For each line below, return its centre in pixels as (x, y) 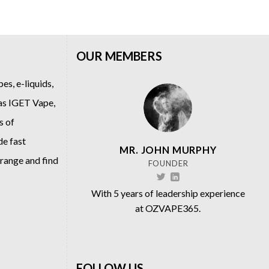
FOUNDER (168, 163)
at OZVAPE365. (168, 208)
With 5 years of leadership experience (168, 193)
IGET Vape (31, 103)
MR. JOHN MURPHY (168, 150)
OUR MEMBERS (119, 56)
